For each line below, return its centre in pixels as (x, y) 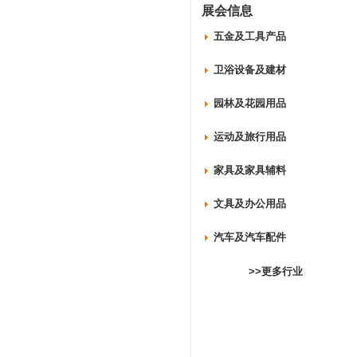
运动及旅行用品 (250, 137)
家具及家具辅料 (250, 170)
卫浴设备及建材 (250, 70)
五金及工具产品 (250, 36)
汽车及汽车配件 (250, 237)
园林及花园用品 (250, 103)
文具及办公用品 (250, 204)
